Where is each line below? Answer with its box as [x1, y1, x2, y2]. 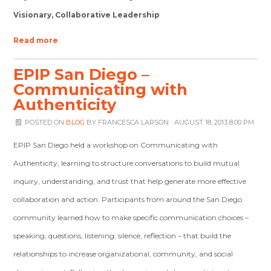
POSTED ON [22, 118, 66, 126]
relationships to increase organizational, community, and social [13, 249, 233, 258]
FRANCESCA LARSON [97, 118, 169, 126]
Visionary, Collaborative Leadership [13, 10, 160, 19]
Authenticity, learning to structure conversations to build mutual [13, 158, 240, 168]
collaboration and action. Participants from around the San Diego [13, 195, 243, 204]
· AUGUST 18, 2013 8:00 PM [168, 118, 254, 126]
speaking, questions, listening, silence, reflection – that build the [13, 231, 232, 240]
